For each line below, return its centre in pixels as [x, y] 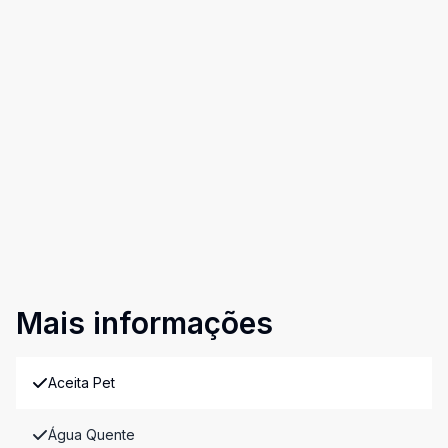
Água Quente [91, 435]
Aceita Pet [81, 383]
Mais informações [144, 323]
